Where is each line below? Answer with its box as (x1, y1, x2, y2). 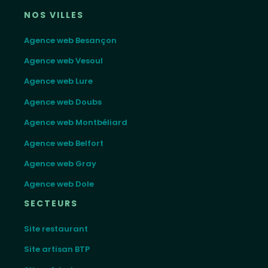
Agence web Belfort (24, 137, 103, 149)
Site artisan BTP (24, 243, 90, 255)
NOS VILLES (24, 8, 84, 21)
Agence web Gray (24, 157, 96, 169)
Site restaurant (24, 223, 88, 234)
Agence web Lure (24, 75, 93, 87)
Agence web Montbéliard (24, 117, 127, 129)
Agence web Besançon (24, 34, 117, 46)
